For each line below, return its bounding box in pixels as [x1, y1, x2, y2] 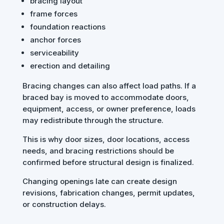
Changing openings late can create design [22, 176, 177, 186]
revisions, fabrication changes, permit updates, [22, 188, 195, 198]
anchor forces [29, 35, 81, 45]
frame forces [29, 9, 77, 19]
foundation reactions [29, 22, 105, 32]
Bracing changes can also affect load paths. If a [22, 81, 196, 91]
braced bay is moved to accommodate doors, [22, 92, 189, 102]
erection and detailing [29, 61, 110, 71]
